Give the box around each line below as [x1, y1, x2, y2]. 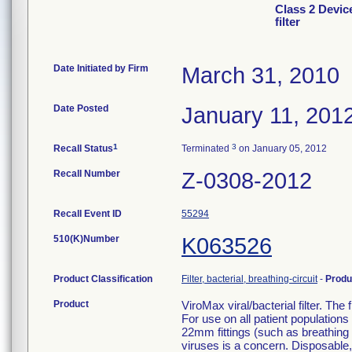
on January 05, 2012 [236, 143, 327, 154]
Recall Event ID [53, 208, 122, 219]
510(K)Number [53, 233, 119, 244]
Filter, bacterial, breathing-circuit [181, 273, 317, 284]
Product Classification [53, 273, 152, 284]
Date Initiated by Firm [53, 63, 148, 74]
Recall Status [53, 143, 113, 154]
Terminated [181, 143, 232, 154]
